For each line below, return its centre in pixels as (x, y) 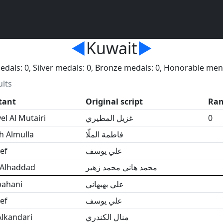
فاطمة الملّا (104, 135)
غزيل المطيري (109, 118)
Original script (114, 102)
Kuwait (111, 48)
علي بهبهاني (105, 184)
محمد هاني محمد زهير (121, 167)
